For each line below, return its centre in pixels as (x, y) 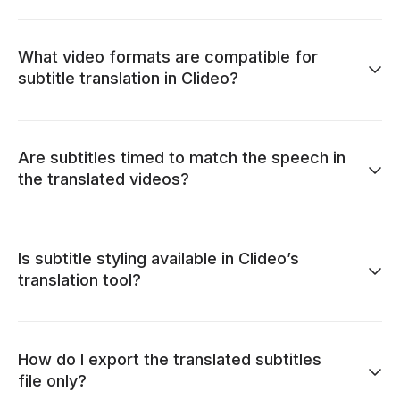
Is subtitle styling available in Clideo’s (158, 258)
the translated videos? (104, 179)
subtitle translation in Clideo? (128, 78)
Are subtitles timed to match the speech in (182, 157)
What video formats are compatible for (168, 56)
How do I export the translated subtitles (170, 359)
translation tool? (79, 279)
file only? (52, 380)
